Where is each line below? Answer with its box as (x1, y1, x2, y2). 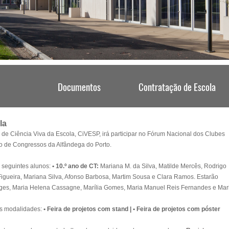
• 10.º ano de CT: (52, 163, 99, 170)
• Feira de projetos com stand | (43, 205, 131, 213)
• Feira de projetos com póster (132, 205, 220, 213)
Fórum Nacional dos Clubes (147, 130, 225, 138)
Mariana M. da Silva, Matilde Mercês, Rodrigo (98, 163, 226, 170)
